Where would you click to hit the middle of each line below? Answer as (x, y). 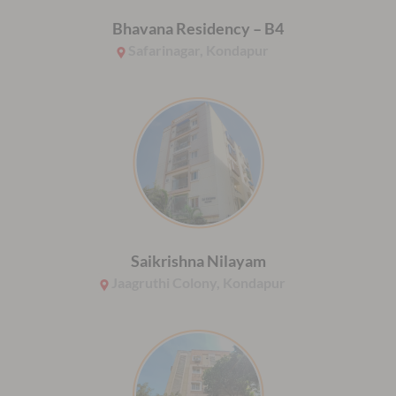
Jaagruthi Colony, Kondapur (198, 283)
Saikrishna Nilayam (198, 261)
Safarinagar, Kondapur (198, 50)
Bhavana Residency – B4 (198, 29)
